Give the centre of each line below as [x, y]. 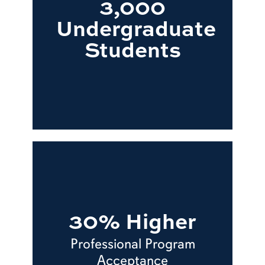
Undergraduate [136, 28]
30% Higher [132, 220]
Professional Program [132, 244]
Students [132, 49]
